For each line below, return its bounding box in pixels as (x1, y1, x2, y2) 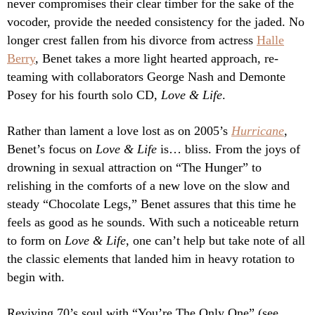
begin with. (7, 270, 65, 285)
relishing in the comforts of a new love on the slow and (7, 179, 290, 193)
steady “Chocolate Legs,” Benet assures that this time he (7, 197, 296, 212)
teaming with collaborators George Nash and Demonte (7, 70, 285, 84)
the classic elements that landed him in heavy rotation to (7, 252, 295, 266)
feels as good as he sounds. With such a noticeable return (7, 215, 299, 230)
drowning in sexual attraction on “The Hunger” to (7, 160, 262, 175)
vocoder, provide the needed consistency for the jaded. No (7, 15, 304, 30)
